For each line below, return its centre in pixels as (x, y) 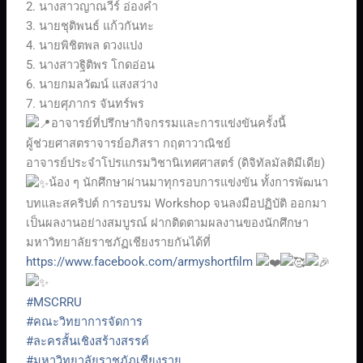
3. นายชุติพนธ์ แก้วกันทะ (90, 26)
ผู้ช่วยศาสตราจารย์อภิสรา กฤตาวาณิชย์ (129, 144)
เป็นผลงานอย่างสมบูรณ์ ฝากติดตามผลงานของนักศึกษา (168, 222)
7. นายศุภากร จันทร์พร (85, 104)
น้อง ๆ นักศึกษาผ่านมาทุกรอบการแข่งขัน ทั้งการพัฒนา (189, 183)
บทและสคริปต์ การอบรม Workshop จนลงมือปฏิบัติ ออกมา (177, 203)
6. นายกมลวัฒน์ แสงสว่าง (92, 85)
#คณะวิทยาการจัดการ (85, 321)
